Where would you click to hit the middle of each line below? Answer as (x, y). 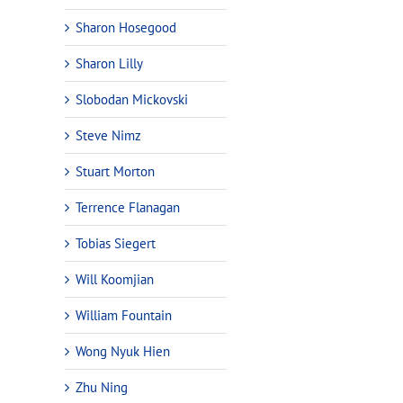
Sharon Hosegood (126, 27)
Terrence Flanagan (128, 207)
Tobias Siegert (116, 243)
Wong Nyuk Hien (123, 351)
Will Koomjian (115, 279)
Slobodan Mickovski (132, 99)
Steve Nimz (108, 135)
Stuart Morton (115, 171)
